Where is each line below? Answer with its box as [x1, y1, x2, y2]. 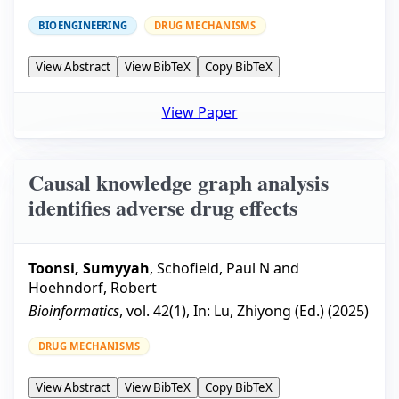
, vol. [119, 301, 153, 322]
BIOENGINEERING [38, 19, 128, 33]
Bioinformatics [28, 301, 119, 322]
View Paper [161, 102, 238, 122]
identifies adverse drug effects [28, 191, 297, 223]
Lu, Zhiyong [214, 301, 291, 322]
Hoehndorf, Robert [28, 278, 157, 298]
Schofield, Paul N [157, 258, 270, 279]
